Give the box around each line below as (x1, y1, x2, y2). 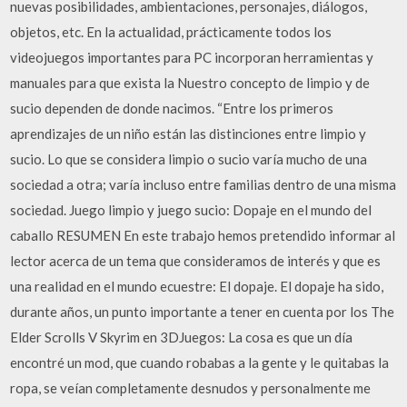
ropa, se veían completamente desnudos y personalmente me (10, 380, 372, 396)
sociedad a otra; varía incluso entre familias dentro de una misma (10, 176, 397, 193)
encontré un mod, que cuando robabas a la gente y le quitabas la (10, 354, 390, 371)
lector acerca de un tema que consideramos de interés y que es (10, 253, 382, 269)
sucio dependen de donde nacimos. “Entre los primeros (10, 100, 334, 116)
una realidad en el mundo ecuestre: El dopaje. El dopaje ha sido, (10, 278, 384, 294)
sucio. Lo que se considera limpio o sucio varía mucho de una (10, 151, 368, 167)
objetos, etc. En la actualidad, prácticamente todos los (10, 24, 333, 40)
